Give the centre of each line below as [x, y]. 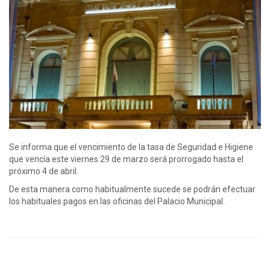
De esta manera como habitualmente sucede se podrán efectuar [132, 189]
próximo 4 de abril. [44, 171]
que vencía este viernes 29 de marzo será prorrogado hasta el [126, 159]
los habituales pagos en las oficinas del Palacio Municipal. [118, 201]
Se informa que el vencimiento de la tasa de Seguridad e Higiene [131, 147]
